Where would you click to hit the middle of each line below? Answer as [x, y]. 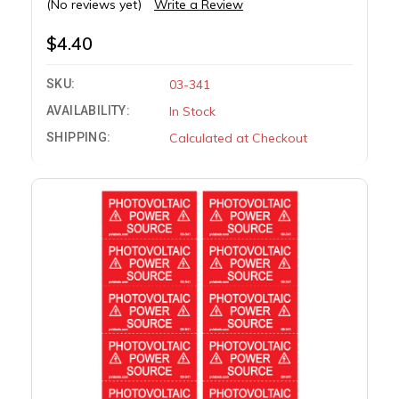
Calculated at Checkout [238, 138]
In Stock [192, 111]
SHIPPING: [78, 137]
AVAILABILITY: [88, 110]
